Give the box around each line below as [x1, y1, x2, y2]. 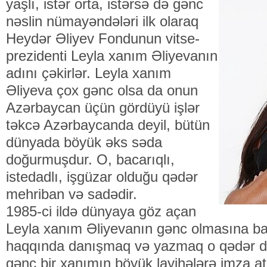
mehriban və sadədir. [6, 186, 137, 202]
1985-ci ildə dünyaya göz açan [6, 203, 196, 219]
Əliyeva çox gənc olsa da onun [6, 82, 198, 98]
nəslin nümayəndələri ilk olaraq [6, 13, 198, 29]
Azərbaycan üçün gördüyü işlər [6, 100, 200, 116]
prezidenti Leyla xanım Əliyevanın [6, 48, 218, 64]
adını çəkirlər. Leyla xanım [6, 65, 171, 81]
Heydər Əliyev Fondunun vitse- [6, 30, 200, 46]
